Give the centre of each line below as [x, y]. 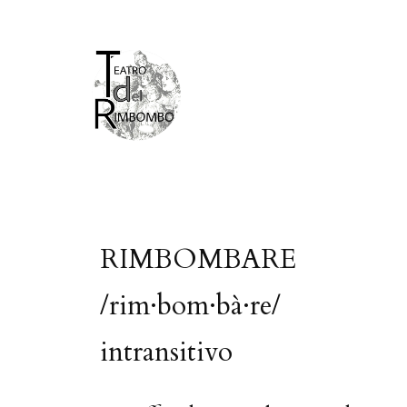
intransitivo [166, 352]
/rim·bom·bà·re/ [190, 306]
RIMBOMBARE [198, 259]
